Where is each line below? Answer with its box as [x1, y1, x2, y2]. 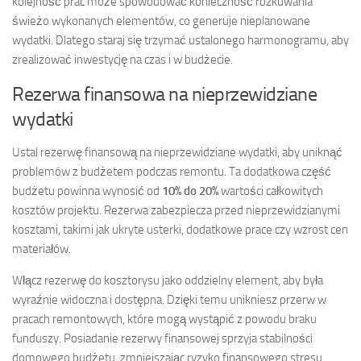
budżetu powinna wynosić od [12, 183, 162, 198]
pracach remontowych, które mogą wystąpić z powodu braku [12, 311, 317, 326]
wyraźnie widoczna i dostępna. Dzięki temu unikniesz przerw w [12, 292, 326, 307]
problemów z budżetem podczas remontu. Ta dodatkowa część [12, 164, 331, 179]
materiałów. [12, 241, 71, 256]
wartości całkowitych [218, 183, 323, 198]
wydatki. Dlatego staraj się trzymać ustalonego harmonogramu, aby [12, 32, 349, 48]
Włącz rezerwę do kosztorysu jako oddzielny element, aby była [12, 272, 323, 288]
